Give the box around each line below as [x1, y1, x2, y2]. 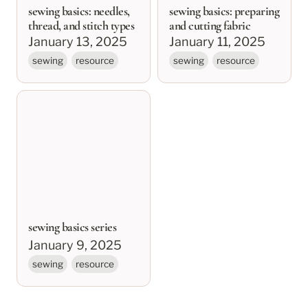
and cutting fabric [169, 18, 250, 34]
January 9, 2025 [28, 237, 122, 252]
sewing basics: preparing [169, 3, 279, 19]
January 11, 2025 [169, 34, 265, 49]
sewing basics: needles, [28, 3, 130, 19]
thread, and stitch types [28, 18, 134, 34]
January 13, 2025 [28, 34, 127, 49]
